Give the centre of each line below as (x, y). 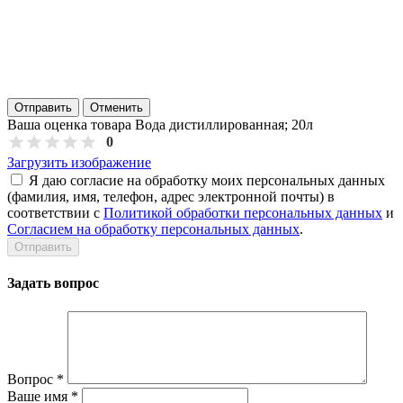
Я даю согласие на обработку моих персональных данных (207, 180)
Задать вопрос (53, 283)
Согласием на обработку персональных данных (153, 228)
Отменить (116, 107)
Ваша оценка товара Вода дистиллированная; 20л (160, 124)
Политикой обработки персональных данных (243, 212)
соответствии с (55, 212)
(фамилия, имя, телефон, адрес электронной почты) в (171, 196)
